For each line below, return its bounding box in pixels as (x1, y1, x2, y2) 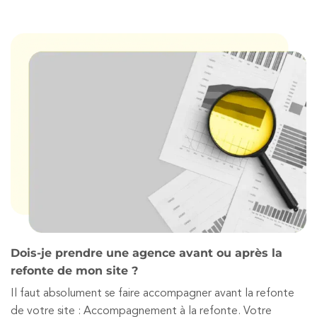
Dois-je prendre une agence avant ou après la (11, 246, 282, 260)
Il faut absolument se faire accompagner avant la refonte (11, 288, 294, 300)
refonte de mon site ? (11, 264, 138, 278)
